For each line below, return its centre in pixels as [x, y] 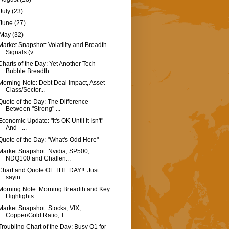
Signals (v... [21, 52]
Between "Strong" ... [33, 109]
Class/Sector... [25, 90]
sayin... [15, 178]
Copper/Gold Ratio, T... [37, 215]
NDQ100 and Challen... [38, 159]
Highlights [19, 197]
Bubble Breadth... [29, 71]
